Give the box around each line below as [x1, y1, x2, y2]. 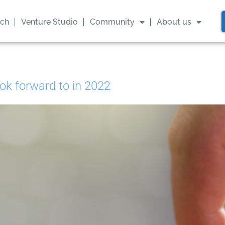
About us [156, 17, 191, 27]
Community [89, 17, 135, 27]
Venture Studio [21, 17, 78, 27]
